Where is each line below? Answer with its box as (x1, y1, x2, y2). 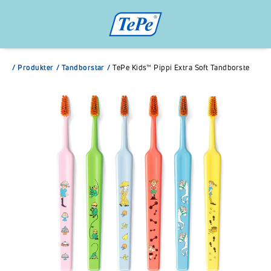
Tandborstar (61, 62, 105, 73)
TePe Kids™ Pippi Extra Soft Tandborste (113, 62, 250, 73)
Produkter (18, 62, 54, 73)
